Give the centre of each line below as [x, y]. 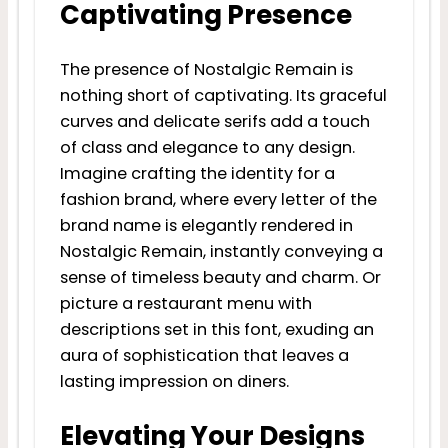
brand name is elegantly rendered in [206, 225]
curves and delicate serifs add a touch [214, 121]
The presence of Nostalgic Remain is [206, 69]
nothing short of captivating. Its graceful [223, 95]
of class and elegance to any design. [207, 147]
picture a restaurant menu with [185, 303]
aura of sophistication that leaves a [204, 355]
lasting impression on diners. [174, 381]
